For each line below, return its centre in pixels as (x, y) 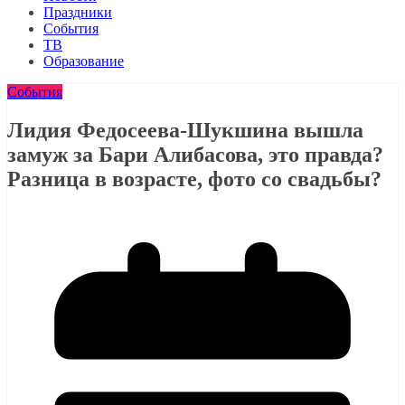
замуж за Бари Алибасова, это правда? (195, 154)
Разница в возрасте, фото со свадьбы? (194, 179)
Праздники (78, 12)
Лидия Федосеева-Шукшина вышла (185, 130)
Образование (84, 61)
